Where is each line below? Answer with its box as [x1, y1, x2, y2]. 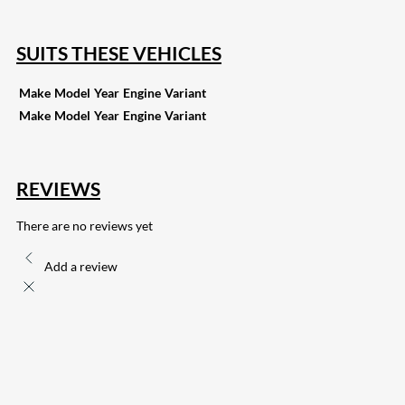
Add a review [44, 259, 118, 275]
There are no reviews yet [16, 218, 153, 234]
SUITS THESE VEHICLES [16, 42, 221, 65]
